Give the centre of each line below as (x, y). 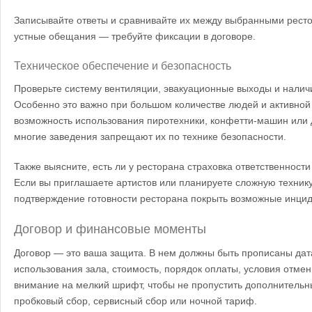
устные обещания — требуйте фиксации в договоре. (135, 37)
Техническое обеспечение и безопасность (123, 66)
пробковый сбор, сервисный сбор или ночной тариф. (135, 301)
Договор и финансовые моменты (110, 229)
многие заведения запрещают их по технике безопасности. (150, 137)
